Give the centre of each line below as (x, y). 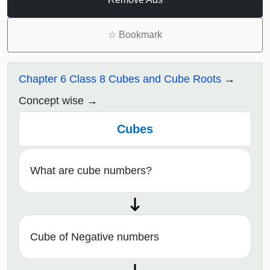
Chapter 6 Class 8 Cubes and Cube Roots (120, 79)
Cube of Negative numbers (95, 237)
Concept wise (51, 100)
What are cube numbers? (91, 171)
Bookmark (139, 34)
